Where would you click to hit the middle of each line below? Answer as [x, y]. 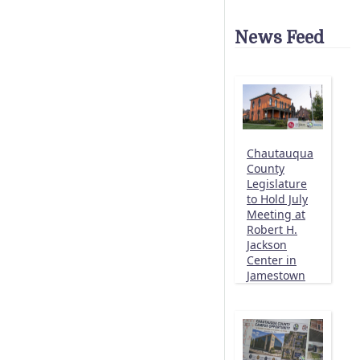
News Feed [279, 37]
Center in [272, 260]
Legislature [277, 184]
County [266, 169]
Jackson [267, 245]
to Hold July [277, 199]
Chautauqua [280, 153]
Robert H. [272, 230]
